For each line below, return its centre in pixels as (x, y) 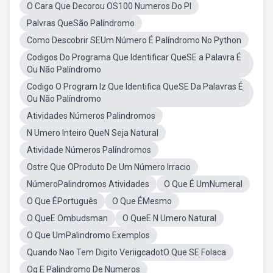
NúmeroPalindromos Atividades (88, 184)
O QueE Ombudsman (67, 218)
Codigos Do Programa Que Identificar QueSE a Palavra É (134, 57)
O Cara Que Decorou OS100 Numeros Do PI (109, 6)
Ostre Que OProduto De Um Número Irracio (109, 167)
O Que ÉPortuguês (62, 201)
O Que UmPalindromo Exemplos (88, 235)
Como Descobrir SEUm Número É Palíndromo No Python (134, 40)
